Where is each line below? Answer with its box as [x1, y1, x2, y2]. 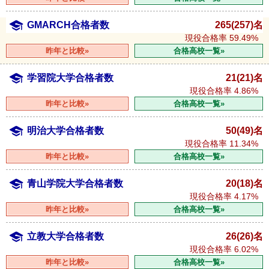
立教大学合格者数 [27, 231, 104, 241]
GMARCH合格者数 [27, 19, 109, 30]
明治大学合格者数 [27, 125, 104, 136]
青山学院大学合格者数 [27, 178, 123, 189]
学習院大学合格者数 [27, 72, 113, 83]
